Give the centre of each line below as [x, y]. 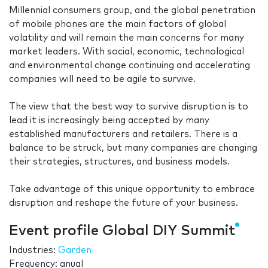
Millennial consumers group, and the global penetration [132, 11]
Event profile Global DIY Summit [122, 231]
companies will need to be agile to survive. [102, 80]
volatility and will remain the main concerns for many [127, 38]
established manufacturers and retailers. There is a [123, 135]
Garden [75, 251]
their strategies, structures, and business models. [119, 162]
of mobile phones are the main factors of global [118, 25]
